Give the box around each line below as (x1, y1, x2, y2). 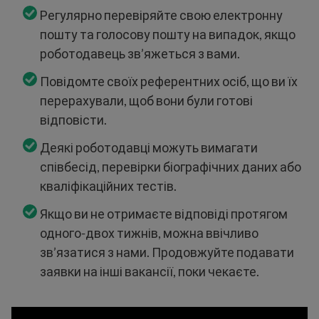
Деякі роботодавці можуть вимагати (40, 140, 258, 156)
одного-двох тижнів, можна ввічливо (40, 225, 258, 241)
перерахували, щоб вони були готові (40, 93, 253, 109)
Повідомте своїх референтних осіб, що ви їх (40, 73, 298, 90)
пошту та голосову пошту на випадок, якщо (40, 26, 296, 43)
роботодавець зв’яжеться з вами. (40, 46, 240, 62)
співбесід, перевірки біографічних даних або (40, 159, 301, 175)
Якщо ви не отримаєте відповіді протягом (40, 206, 288, 222)
